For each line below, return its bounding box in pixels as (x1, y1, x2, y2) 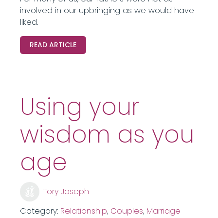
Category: (19, 205, 60, 217)
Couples (110, 205, 143, 217)
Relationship (60, 205, 107, 217)
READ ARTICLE (29, 40, 76, 50)
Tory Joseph (43, 186, 89, 197)
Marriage (146, 205, 181, 217)
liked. (19, 17, 38, 28)
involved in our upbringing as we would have (19, 5, 194, 16)
